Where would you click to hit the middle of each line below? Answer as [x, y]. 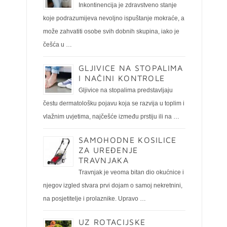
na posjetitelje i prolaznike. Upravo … [94, 199]
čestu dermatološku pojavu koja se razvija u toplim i [114, 103]
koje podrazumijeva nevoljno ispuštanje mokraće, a [114, 18]
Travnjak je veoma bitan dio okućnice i [131, 172]
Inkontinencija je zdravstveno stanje [128, 5]
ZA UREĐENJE [108, 150]
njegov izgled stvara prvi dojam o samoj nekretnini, [113, 185]
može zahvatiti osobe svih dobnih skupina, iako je [111, 31]
